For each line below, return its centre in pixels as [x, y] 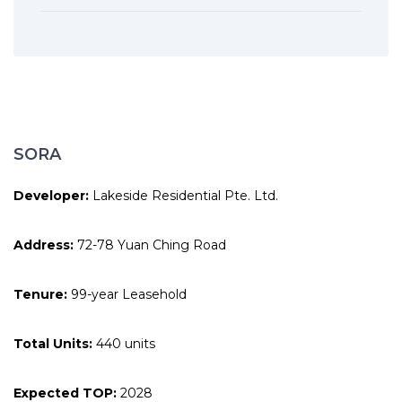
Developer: [51, 196]
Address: [44, 245]
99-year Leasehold [127, 294]
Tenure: [40, 294]
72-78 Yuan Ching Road [150, 245]
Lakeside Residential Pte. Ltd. [184, 196]
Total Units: [55, 344]
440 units [126, 344]
